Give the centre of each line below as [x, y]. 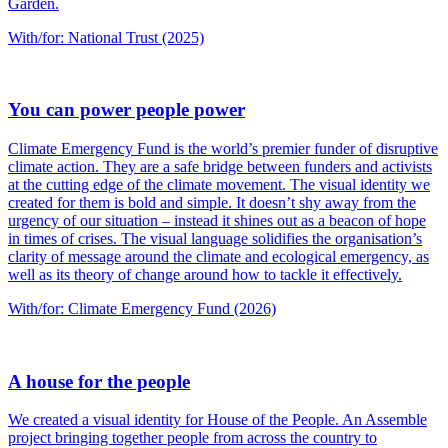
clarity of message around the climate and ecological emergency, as [218, 257]
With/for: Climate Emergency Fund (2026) [142, 309]
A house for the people [99, 381]
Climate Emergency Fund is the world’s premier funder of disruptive [223, 149]
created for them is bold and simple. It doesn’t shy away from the [212, 203]
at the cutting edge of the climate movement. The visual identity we [219, 185]
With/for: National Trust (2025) [106, 37]
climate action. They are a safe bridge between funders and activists [220, 167]
